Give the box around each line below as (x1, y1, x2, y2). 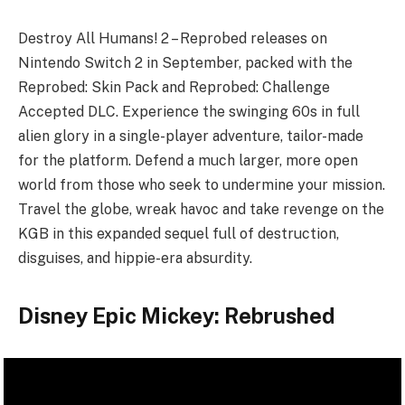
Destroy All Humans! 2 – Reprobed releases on (18, 30, 327, 48)
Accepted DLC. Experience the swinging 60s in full (18, 103, 360, 121)
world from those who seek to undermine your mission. (18, 176, 385, 194)
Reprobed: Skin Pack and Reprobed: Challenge (18, 79, 330, 97)
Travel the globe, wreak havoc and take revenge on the (18, 201, 384, 219)
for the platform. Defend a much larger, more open (18, 152, 358, 170)
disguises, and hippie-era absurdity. (18, 250, 252, 268)
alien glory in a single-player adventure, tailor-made (18, 127, 363, 146)
